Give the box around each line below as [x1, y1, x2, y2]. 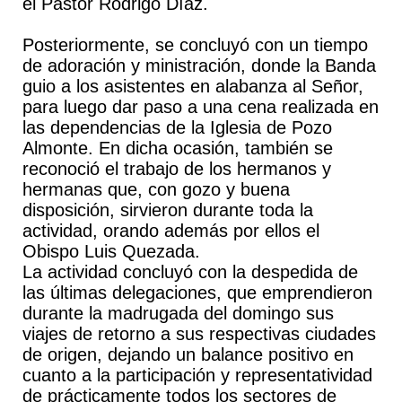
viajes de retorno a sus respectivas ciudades [22, 324, 376, 344]
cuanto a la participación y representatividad [22, 365, 372, 385]
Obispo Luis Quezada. [22, 241, 200, 261]
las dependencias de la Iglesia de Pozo [22, 118, 332, 137]
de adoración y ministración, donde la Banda [22, 56, 376, 75]
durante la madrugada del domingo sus [22, 303, 334, 323]
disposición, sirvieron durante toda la [22, 200, 313, 220]
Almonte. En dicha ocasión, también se [22, 138, 333, 158]
